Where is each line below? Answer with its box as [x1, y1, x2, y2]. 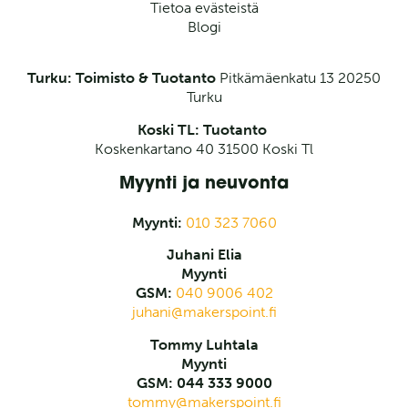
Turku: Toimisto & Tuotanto [27, 69, 219, 87]
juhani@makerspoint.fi [131, 303, 277, 321]
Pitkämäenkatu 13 [219, 69, 338, 87]
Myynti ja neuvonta [119, 176, 289, 194]
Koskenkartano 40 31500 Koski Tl [95, 139, 313, 158]
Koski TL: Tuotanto [138, 120, 270, 138]
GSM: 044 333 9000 [136, 373, 272, 392]
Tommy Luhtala [149, 335, 259, 353]
